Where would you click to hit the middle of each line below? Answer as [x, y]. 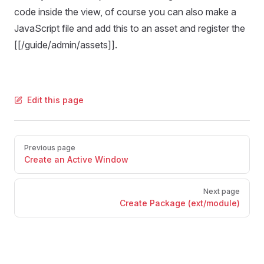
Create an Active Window [76, 159]
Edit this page [55, 100]
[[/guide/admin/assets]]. [66, 45]
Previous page [50, 148]
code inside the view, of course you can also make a [125, 12]
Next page [222, 191]
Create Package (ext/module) [180, 203]
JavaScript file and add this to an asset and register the [130, 28]
